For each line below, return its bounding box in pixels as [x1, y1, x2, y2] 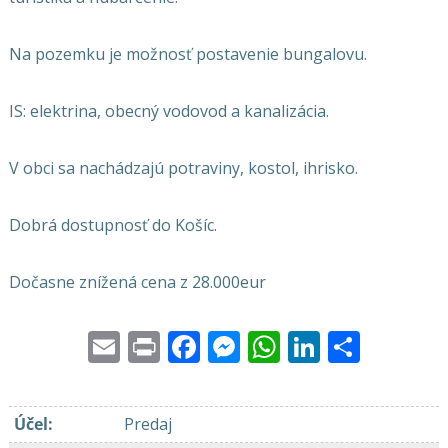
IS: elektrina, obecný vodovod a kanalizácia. [8, 100, 329, 122]
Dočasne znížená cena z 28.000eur [8, 271, 266, 293]
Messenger [240, 321, 404, 364]
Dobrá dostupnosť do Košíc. [8, 214, 217, 236]
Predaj [123, 413, 176, 435]
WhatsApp [280, 321, 434, 364]
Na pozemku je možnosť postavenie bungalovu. [8, 43, 367, 65]
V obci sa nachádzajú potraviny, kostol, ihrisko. [8, 157, 358, 179]
